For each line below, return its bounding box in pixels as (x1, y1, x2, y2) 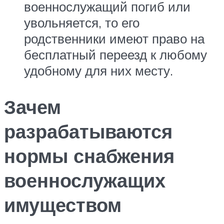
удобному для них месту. (24, 62, 173, 78)
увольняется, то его (24, 14, 139, 30)
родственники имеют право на (24, 30, 204, 46)
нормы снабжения (4, 143, 174, 168)
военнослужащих (4, 167, 165, 192)
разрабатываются (4, 118, 172, 143)
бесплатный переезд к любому (24, 46, 207, 62)
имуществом (4, 192, 121, 217)
